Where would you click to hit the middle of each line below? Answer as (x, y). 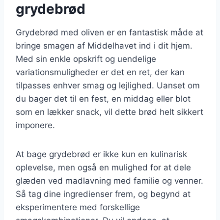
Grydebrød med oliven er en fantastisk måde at (110, 32)
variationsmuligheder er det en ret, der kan (100, 72)
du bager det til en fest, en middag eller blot (103, 98)
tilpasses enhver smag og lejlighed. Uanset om (108, 85)
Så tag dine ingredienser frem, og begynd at (103, 194)
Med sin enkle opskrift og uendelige (86, 59)
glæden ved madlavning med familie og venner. (110, 180)
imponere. (35, 125)
